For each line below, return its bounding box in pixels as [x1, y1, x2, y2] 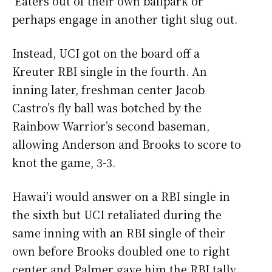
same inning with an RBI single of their [12, 225, 225, 241]
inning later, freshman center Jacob [12, 81, 205, 98]
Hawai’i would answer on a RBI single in [12, 188, 230, 205]
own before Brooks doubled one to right [12, 243, 230, 259]
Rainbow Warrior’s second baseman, [12, 118, 209, 134]
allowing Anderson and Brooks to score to [12, 136, 241, 152]
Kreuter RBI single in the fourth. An [12, 63, 207, 80]
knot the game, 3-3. [12, 154, 115, 171]
